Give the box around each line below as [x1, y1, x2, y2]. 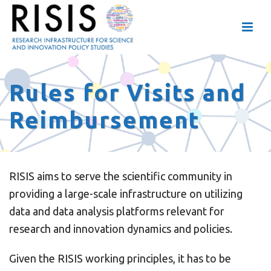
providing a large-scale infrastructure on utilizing [9, 188, 243, 200]
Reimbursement [9, 107, 200, 132]
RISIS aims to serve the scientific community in [9, 170, 232, 182]
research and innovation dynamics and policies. [9, 223, 232, 235]
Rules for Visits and [9, 80, 246, 105]
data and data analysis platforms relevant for [9, 205, 224, 217]
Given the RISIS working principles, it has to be [9, 252, 231, 264]
